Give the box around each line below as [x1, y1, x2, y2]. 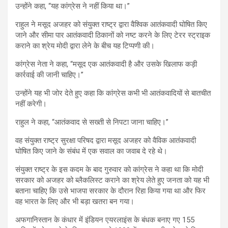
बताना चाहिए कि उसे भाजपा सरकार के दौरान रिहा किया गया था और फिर [15, 186, 206, 196]
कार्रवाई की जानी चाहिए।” [15, 70, 83, 80]
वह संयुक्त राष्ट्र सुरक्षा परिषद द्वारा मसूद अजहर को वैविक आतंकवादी [15, 136, 196, 146]
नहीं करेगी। [15, 99, 47, 109]
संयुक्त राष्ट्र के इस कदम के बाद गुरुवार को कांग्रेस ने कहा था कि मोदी [15, 165, 203, 175]
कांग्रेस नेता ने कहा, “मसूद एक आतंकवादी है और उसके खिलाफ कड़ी [15, 60, 197, 69]
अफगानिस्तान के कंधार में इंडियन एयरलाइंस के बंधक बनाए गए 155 [15, 215, 194, 225]
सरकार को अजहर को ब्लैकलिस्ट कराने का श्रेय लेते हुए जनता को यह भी [15, 176, 209, 185]
